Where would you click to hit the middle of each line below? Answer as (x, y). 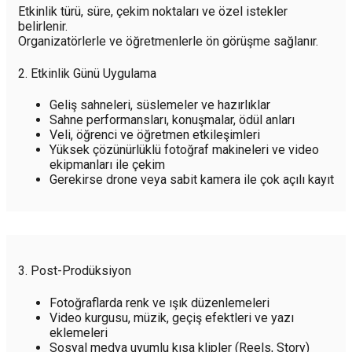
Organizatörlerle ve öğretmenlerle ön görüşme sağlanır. (168, 42)
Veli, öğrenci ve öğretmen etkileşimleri (155, 135)
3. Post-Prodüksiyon (75, 271)
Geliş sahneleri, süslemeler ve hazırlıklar (160, 105)
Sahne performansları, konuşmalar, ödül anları (172, 120)
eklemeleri (79, 332)
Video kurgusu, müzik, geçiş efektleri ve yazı (172, 317)
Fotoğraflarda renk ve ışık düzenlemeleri (159, 302)
